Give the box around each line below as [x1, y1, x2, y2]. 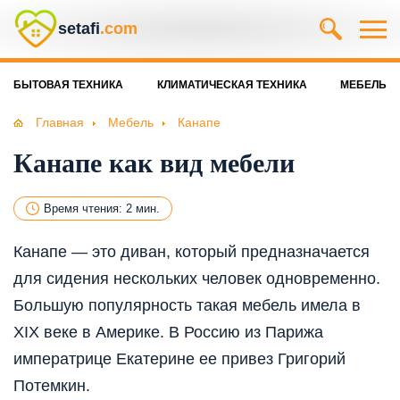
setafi [58, 20, 100, 37]
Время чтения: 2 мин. [44, 202, 160, 216]
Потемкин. [13, 377, 90, 396]
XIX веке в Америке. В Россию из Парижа [13, 323, 323, 342]
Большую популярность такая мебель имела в [13, 296, 361, 315]
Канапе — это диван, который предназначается [13, 243, 370, 262]
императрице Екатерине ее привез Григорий [13, 350, 346, 369]
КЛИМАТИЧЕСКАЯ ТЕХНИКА [156, 79, 307, 91]
